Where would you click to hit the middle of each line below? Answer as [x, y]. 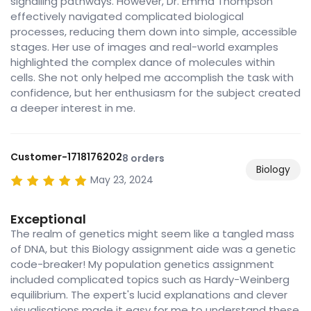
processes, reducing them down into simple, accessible [154, 32]
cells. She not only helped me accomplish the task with [152, 78]
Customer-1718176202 [66, 157]
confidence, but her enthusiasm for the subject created [155, 93]
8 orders [143, 159]
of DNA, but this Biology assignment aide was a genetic [153, 249]
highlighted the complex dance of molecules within [143, 62]
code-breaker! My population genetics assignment [142, 264]
